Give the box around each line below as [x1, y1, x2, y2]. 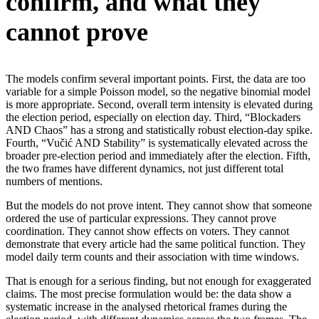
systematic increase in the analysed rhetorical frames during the [6, 300, 287, 313]
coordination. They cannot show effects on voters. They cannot [6, 224, 289, 237]
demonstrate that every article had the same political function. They [6, 237, 305, 250]
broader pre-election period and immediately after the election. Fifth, [6, 149, 310, 162]
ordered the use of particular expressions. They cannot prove [6, 211, 276, 224]
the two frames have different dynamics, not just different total [6, 162, 283, 174]
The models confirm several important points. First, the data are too [6, 72, 305, 85]
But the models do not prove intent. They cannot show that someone [6, 199, 312, 211]
